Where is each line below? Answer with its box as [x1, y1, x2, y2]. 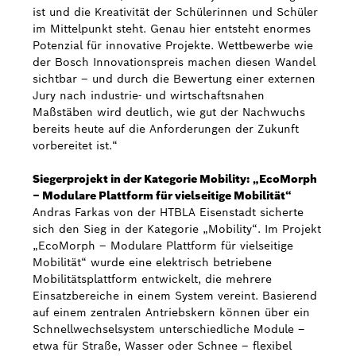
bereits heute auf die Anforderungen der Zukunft [33, 122, 299, 136]
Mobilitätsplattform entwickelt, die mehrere [33, 272, 272, 286]
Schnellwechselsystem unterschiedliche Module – [33, 322, 305, 336]
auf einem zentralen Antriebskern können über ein [33, 305, 310, 319]
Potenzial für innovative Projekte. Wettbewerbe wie [33, 38, 313, 52]
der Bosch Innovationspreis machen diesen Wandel [33, 55, 315, 69]
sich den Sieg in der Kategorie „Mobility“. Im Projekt [33, 222, 321, 236]
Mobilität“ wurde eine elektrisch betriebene [33, 255, 272, 269]
